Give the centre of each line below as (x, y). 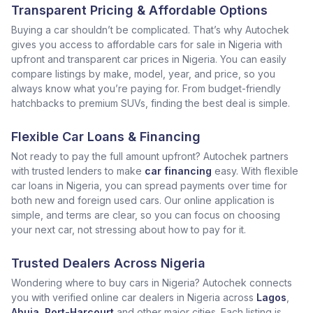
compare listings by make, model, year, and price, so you (143, 74)
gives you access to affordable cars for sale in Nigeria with (147, 44)
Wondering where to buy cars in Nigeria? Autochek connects (152, 283)
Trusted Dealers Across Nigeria (108, 263)
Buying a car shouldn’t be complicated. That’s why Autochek (150, 30)
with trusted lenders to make (77, 171)
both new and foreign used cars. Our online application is (143, 200)
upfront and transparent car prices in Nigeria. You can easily (149, 59)
